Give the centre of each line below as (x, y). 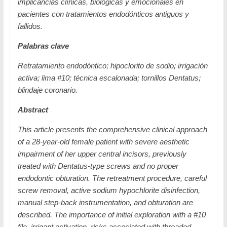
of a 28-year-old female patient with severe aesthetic (103, 141)
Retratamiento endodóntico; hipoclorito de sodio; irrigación (112, 65)
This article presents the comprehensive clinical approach (112, 129)
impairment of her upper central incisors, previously (102, 154)
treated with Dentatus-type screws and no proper (98, 166)
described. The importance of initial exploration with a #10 (111, 214)
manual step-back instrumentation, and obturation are (105, 202)
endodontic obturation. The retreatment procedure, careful (112, 178)
